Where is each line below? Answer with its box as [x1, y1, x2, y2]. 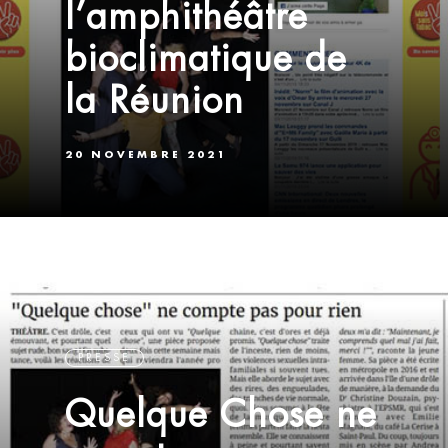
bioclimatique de [65, 40, 347, 77]
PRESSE [78, 352, 131, 363]
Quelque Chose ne [65, 396, 377, 433]
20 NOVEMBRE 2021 [65, 149, 227, 160]
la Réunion [65, 82, 244, 119]
